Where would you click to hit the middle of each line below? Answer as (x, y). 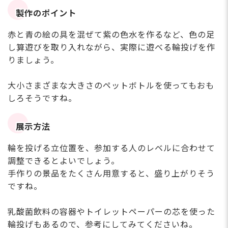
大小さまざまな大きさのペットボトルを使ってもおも (111, 85)
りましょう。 (33, 60)
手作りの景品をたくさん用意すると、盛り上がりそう (111, 174)
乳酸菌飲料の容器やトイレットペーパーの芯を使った (111, 212)
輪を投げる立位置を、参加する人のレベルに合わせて (111, 148)
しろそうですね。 (42, 98)
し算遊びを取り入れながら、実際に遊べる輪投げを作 (111, 47)
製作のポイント (46, 14)
